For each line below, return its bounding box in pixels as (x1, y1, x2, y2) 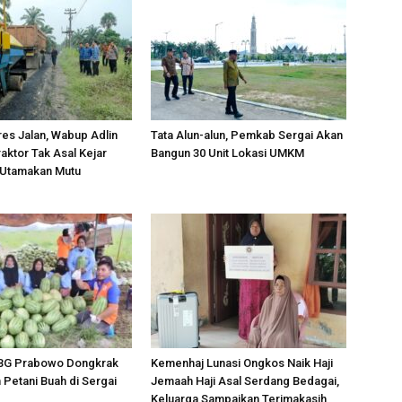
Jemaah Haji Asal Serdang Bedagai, (151, 373, 339, 388)
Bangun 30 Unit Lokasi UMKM (151, 145, 304, 160)
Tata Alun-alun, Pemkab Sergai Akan (151, 127, 343, 142)
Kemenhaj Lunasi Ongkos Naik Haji (151, 355, 333, 370)
